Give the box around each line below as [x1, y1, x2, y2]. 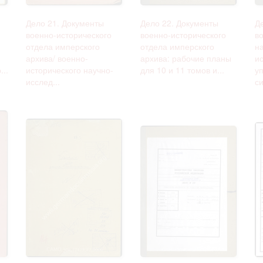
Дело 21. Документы [26, 16, 104, 29]
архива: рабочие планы [140, 52, 231, 64]
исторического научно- [26, 63, 113, 76]
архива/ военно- [26, 52, 88, 64]
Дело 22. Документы [140, 16, 218, 29]
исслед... [26, 75, 60, 87]
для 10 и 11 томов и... [140, 63, 224, 76]
